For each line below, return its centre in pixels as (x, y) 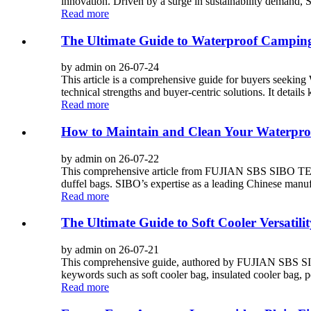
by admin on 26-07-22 (110, 158)
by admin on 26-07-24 (110, 67)
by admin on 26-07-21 (110, 250)
